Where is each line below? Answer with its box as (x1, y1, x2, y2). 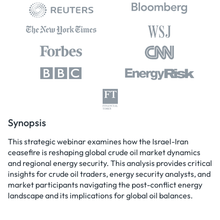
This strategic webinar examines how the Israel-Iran (8, 136, 189, 146)
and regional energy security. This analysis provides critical (8, 158, 212, 168)
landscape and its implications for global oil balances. (8, 190, 193, 200)
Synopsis (8, 116, 46, 129)
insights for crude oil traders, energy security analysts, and (8, 168, 211, 179)
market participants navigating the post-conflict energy (8, 179, 202, 190)
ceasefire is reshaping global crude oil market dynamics (8, 147, 200, 157)
